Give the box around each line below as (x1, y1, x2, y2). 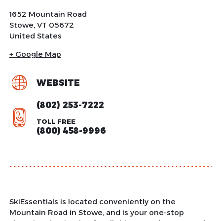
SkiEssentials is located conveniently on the (9, 196, 176, 206)
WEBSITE (36, 77, 80, 88)
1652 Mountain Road (9, 9, 87, 19)
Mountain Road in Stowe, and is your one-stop (9, 207, 184, 217)
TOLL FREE (36, 117, 75, 125)
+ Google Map (9, 49, 61, 59)
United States (9, 31, 62, 40)
